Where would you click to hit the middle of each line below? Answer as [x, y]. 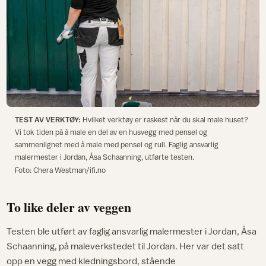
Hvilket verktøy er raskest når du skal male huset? [165, 120]
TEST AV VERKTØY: [48, 120]
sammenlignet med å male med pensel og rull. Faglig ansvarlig [116, 145]
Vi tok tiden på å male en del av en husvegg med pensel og [111, 132]
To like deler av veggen [69, 207]
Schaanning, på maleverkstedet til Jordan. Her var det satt [126, 246]
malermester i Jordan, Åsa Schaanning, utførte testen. [105, 157]
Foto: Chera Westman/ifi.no [60, 170]
